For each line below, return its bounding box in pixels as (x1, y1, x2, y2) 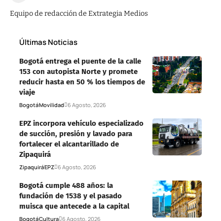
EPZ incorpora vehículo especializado (19, 118, 144, 128)
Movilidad (39, 101, 64, 109)
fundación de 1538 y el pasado (19, 191, 122, 200)
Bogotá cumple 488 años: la (19, 181, 113, 190)
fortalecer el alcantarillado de (19, 139, 119, 148)
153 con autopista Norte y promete (19, 67, 138, 76)
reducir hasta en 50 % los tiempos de (19, 77, 145, 86)
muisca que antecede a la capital (19, 201, 129, 211)
